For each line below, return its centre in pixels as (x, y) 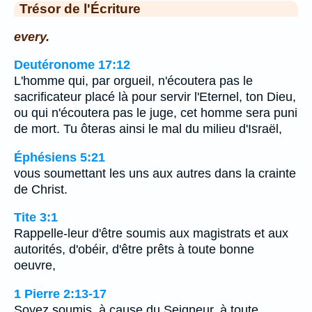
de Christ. (41, 189)
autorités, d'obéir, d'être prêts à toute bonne (134, 250)
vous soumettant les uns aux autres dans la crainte (155, 173)
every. (32, 37)
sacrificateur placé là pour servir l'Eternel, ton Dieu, (155, 97)
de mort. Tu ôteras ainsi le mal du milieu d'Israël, (148, 129)
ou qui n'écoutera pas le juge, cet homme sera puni (156, 113)
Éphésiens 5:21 (60, 157)
